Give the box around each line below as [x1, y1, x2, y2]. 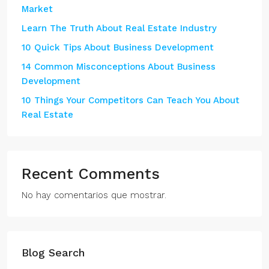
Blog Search [22, 246, 85, 259]
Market [22, 4, 53, 14]
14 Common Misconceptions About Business [22, 61, 216, 72]
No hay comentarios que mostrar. [22, 190, 166, 201]
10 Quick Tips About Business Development [22, 42, 214, 53]
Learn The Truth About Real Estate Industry [22, 23, 217, 34]
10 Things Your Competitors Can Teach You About [22, 95, 240, 106]
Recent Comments [22, 165, 160, 183]
